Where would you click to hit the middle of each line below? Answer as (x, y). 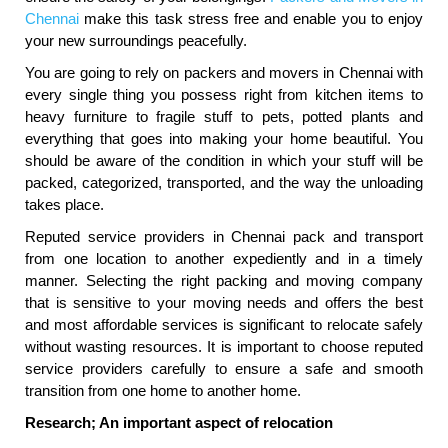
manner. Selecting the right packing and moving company (224, 281)
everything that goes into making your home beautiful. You (224, 139)
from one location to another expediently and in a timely (224, 259)
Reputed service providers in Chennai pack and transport (224, 237)
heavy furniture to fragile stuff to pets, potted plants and (224, 117)
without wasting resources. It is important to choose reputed (224, 347)
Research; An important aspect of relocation (179, 423)
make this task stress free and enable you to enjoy (251, 19)
